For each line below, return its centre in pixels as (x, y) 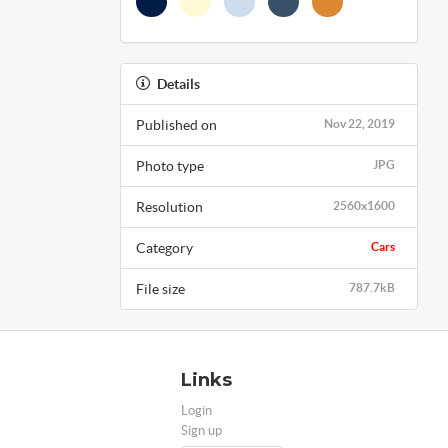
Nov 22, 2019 (359, 123)
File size (160, 288)
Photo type (169, 165)
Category (164, 247)
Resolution (169, 206)
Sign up (201, 430)
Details (178, 83)
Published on (176, 124)
